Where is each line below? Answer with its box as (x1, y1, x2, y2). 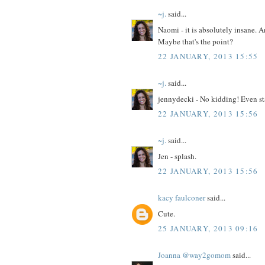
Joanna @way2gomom (158, 250, 231, 261)
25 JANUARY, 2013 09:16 (158, 223, 258, 234)
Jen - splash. (158, 150, 196, 161)
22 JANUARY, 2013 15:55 (158, 51, 258, 62)
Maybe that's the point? (158, 35, 233, 47)
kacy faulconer (158, 192, 205, 203)
